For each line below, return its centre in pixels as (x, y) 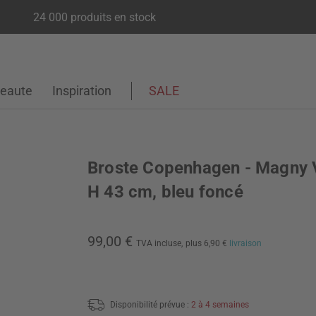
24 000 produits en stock (94, 17)
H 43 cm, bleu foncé (165, 192)
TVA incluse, (159, 243)
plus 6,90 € (207, 243)
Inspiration (82, 91)
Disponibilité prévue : (151, 304)
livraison (245, 243)
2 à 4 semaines (220, 304)
